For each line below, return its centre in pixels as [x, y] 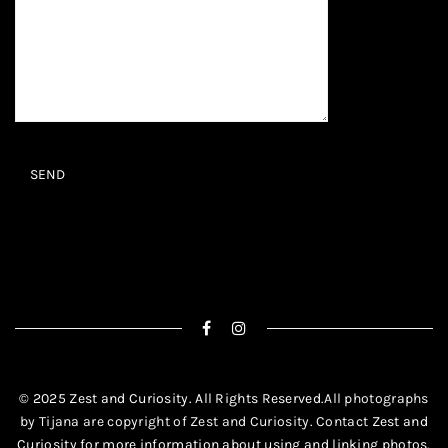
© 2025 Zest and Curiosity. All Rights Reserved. [172, 399]
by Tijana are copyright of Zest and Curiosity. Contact [196, 422]
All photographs [376, 399]
